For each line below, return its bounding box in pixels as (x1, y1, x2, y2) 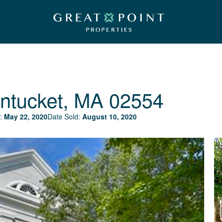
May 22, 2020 (4, 111, 48, 121)
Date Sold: (48, 111, 82, 121)
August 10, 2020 (82, 111, 137, 121)
